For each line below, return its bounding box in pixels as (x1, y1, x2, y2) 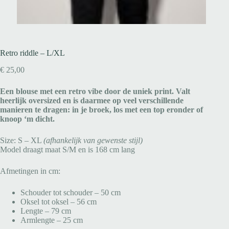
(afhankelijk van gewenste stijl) (43, 135, 143, 145)
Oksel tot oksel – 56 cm (20, 197, 97, 206)
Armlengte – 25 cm (20, 215, 83, 224)
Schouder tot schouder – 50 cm (20, 188, 121, 197)
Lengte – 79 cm (20, 206, 71, 215)
